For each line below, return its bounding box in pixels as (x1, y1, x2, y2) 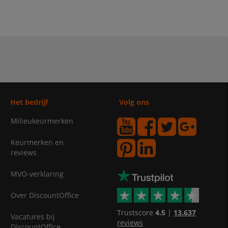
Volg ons (119, 97, 150, 107)
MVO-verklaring (10, 169, 64, 179)
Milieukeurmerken (10, 116, 73, 126)
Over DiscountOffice (10, 190, 79, 201)
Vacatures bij (10, 212, 55, 222)
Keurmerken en (10, 137, 64, 148)
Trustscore (117, 208, 156, 218)
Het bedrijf (10, 97, 48, 107)
